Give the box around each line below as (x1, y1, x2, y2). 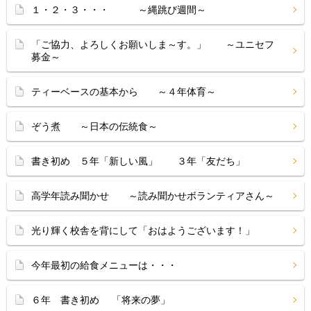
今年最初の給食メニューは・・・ (31, 260, 177, 271)
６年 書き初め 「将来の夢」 (31, 294, 170, 305)
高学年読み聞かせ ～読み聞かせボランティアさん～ (31, 190, 274, 201)
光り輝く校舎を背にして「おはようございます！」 (31, 225, 255, 236)
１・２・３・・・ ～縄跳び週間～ (31, 4, 206, 15)
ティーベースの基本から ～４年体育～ (31, 86, 216, 97)
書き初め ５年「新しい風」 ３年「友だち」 (31, 155, 245, 167)
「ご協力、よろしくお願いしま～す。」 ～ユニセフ (31, 39, 274, 50)
